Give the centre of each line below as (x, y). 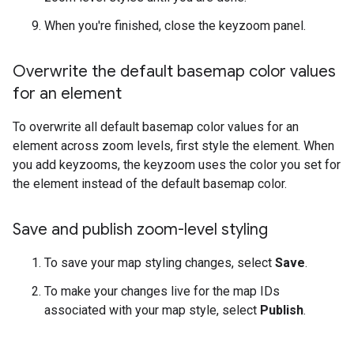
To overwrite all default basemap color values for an (156, 127)
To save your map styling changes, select (160, 263)
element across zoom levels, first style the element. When (173, 146)
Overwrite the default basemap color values (174, 72)
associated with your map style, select (152, 311)
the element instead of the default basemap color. (150, 184)
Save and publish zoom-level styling (140, 230)
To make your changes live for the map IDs (162, 292)
